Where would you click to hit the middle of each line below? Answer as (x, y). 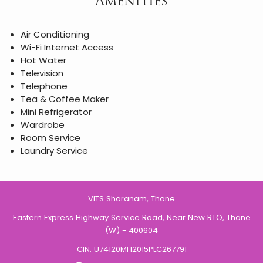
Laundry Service (54, 151)
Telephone (44, 86)
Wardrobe (43, 125)
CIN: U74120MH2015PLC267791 (131, 249)
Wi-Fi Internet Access (67, 47)
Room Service (50, 138)
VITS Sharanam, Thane (131, 199)
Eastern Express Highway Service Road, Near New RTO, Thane (131, 218)
